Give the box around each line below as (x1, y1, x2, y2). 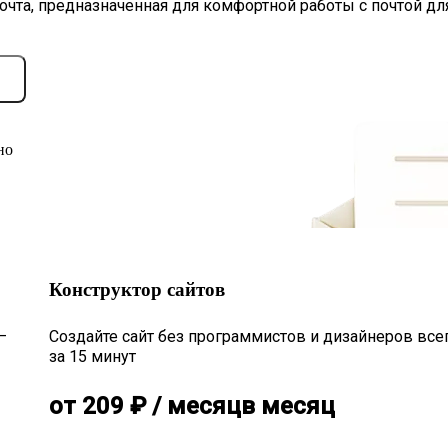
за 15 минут (49, 347, 137, 367)
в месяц (241, 392, 336, 421)
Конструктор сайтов (49, 278, 226, 300)
